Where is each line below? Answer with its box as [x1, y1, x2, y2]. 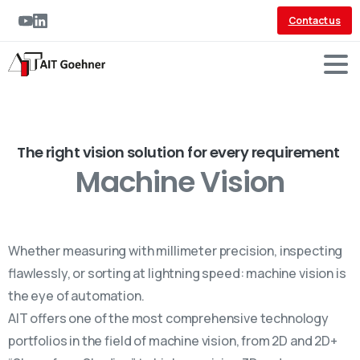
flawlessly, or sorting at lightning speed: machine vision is [8, 264, 346, 282]
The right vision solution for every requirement [17, 142, 340, 162]
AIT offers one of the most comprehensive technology [8, 309, 329, 327]
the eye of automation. [8, 287, 145, 305]
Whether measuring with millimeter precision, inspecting [8, 242, 343, 260]
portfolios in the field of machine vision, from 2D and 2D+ [8, 332, 337, 350]
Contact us [288, 14, 341, 27]
